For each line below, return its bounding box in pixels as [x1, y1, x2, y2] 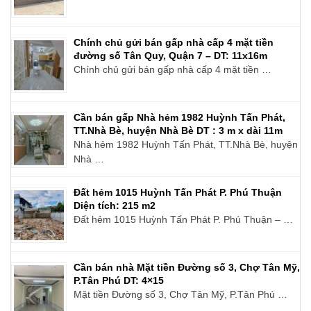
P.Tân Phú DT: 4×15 [74, 274, 164, 286]
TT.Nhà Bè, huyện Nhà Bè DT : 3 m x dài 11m [74, 124, 283, 136]
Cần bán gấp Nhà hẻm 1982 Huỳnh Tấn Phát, [74, 111, 285, 123]
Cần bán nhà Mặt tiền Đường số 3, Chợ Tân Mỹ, [74, 261, 300, 273]
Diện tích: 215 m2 [74, 199, 155, 211]
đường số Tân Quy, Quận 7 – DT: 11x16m [74, 49, 267, 61]
